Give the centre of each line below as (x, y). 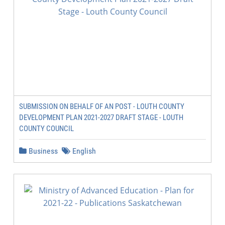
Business (42, 151)
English (83, 151)
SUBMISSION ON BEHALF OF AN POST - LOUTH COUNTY (102, 106)
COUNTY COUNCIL (46, 129)
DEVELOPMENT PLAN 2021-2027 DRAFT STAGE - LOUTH (101, 118)
